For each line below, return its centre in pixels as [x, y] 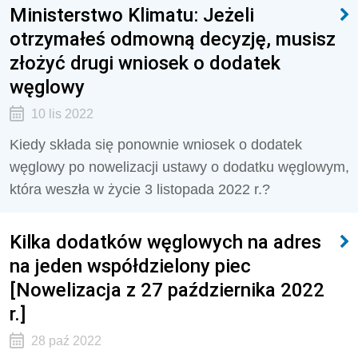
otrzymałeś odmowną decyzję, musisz [173, 39]
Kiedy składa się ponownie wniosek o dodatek [156, 145]
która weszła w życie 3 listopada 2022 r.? [140, 189]
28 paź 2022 [66, 341]
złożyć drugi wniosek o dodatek [145, 63]
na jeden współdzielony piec [130, 266]
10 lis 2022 [62, 114]
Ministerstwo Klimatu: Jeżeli [132, 15]
